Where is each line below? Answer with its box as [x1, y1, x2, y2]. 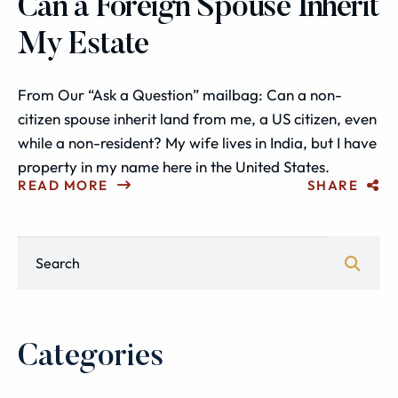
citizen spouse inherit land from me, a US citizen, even [18, 109, 377, 128]
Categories [18, 342, 164, 373]
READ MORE [18, 177, 108, 194]
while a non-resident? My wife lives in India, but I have [18, 133, 377, 152]
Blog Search [17, 235, 75, 249]
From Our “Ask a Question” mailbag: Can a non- [18, 85, 342, 104]
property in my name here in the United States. [18, 157, 330, 176]
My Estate [18, 30, 149, 61]
